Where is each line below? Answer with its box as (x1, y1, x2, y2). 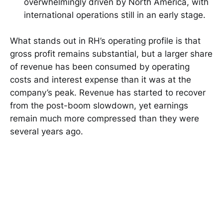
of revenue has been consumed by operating (10, 62, 190, 72)
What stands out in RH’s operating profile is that (10, 36, 201, 46)
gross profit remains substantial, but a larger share (10, 49, 213, 59)
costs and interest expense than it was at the (10, 75, 191, 85)
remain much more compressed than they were (10, 113, 199, 124)
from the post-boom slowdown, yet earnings (10, 101, 188, 111)
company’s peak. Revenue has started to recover (10, 88, 206, 98)
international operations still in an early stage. (24, 10, 206, 20)
